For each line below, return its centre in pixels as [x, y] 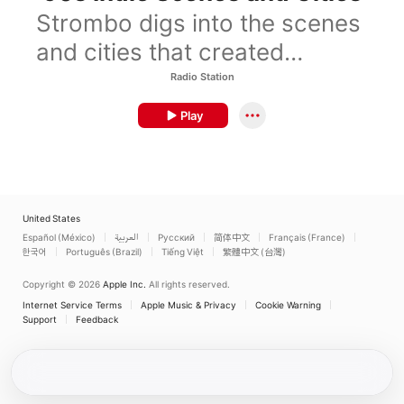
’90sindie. [88, 81]
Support [40, 319]
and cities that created [160, 52]
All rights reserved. [189, 284]
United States [51, 218]
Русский [176, 237]
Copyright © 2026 [61, 284]
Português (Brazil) [104, 252]
